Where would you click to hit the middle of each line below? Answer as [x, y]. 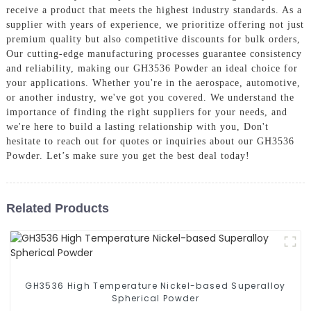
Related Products [57, 208]
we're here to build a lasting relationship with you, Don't [137, 127]
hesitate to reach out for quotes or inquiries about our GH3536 [150, 142]
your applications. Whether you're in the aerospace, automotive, [153, 83]
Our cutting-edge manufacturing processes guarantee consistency [154, 54]
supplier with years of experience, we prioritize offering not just [155, 25]
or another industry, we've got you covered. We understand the [150, 98]
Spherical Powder [155, 299]
